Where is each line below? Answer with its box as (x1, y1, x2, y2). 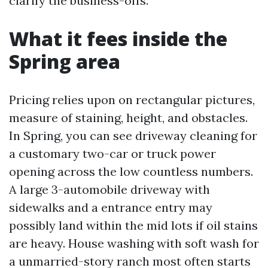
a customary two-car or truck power (9, 146, 216, 161)
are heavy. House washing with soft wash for (9, 236, 259, 251)
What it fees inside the (9, 26, 227, 51)
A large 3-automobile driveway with (9, 182, 210, 197)
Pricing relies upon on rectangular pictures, (9, 92, 255, 107)
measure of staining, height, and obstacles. (9, 110, 248, 125)
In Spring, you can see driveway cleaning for (9, 128, 257, 143)
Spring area (9, 48, 120, 74)
